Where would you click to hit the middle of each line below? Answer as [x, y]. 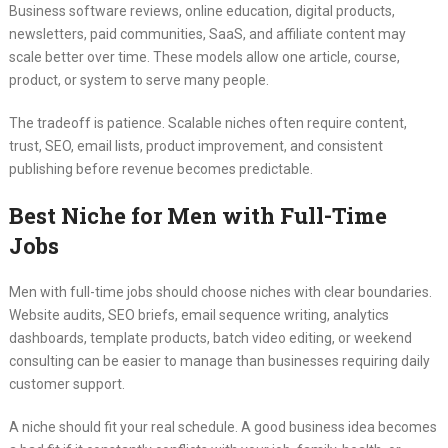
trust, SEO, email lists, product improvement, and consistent [195, 146]
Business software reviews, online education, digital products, [201, 11]
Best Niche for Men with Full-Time [197, 216]
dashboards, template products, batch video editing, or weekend [210, 338]
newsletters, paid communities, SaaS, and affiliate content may [207, 34]
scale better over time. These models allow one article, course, [204, 57]
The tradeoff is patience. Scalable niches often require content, [207, 123]
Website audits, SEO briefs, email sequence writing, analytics [198, 315]
